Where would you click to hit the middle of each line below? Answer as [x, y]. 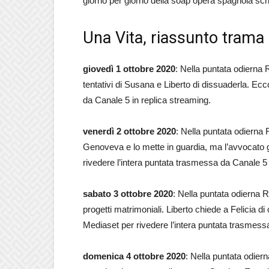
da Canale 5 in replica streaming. [147, 100]
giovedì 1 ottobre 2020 [129, 69]
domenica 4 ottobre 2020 [134, 256]
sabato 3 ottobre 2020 [128, 194]
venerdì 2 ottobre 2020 [129, 131]
